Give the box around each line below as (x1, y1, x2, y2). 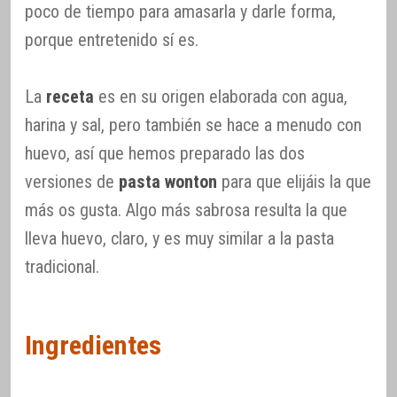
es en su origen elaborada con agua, (94, 86, 347, 108)
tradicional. (25, 256, 99, 278)
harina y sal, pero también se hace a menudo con (25, 114, 362, 136)
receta (46, 86, 94, 108)
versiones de (25, 171, 119, 193)
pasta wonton (119, 171, 217, 193)
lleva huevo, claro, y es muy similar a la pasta (25, 228, 334, 250)
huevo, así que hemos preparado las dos (25, 143, 305, 165)
